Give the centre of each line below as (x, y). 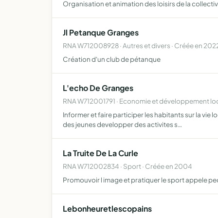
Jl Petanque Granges (101, 32)
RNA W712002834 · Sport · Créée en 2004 (127, 166)
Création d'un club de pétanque (112, 59)
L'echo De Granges (98, 88)
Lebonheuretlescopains (107, 209)
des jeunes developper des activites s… (122, 124)
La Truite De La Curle (100, 153)
